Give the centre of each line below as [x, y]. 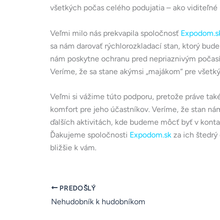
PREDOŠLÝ [77, 188]
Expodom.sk [151, 135]
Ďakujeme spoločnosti [90, 135]
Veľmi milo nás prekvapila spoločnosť [115, 33]
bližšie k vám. [73, 148]
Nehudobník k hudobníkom [98, 202]
